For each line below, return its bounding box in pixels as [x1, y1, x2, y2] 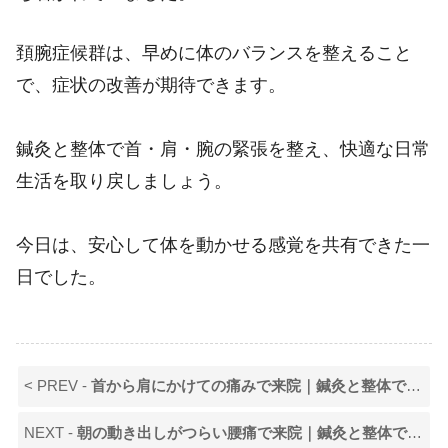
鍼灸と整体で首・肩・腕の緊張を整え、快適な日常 [16, 139, 430, 160]
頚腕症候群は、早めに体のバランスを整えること [16, 43, 412, 64]
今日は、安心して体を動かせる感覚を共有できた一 [16, 235, 430, 256]
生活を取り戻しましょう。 [16, 171, 232, 192]
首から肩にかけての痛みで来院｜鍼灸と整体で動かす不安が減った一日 [91, 377, 407, 394]
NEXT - [24, 424, 78, 441]
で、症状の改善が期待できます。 [16, 75, 286, 96]
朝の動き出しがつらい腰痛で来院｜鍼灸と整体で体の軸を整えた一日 [77, 424, 408, 441]
